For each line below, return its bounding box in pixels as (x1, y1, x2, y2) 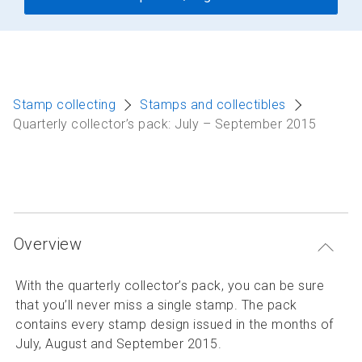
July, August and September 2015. (15, 336, 221, 351)
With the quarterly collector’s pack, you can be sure (15, 278, 324, 293)
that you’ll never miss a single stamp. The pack (15, 297, 297, 313)
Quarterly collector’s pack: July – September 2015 (13, 116, 317, 132)
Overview (14, 234, 82, 254)
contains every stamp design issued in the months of (15, 317, 334, 332)
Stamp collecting (13, 97, 116, 112)
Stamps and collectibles (140, 97, 286, 112)
